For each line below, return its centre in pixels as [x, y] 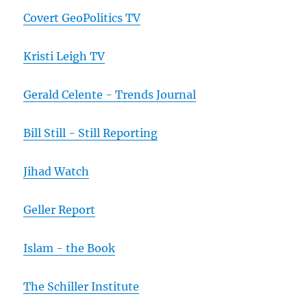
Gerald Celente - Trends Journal [110, 94]
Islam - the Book [70, 248]
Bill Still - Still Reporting [91, 133]
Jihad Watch [57, 171]
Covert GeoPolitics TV [82, 17]
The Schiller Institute [82, 286]
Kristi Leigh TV [64, 56]
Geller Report [60, 209]
